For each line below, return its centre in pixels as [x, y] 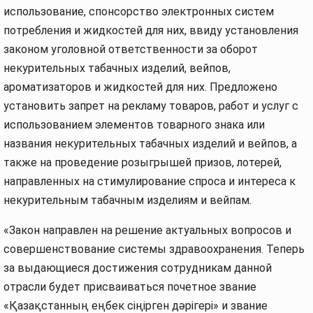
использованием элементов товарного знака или [134, 125]
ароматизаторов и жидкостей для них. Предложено [140, 87]
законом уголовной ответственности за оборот [131, 49]
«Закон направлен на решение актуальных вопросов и [147, 230]
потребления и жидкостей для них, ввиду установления [151, 30]
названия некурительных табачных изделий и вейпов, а [150, 144]
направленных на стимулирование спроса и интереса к [150, 181]
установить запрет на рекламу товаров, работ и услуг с [151, 106]
